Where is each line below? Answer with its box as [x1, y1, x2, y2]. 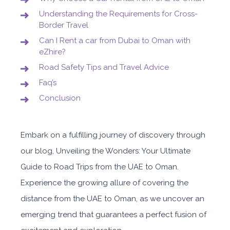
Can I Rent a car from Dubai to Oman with [39, 36, 190, 45]
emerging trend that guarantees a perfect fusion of [21, 210, 206, 219]
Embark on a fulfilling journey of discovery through [21, 130, 205, 140]
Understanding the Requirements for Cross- [39, 9, 198, 18]
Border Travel [39, 21, 88, 30]
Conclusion [39, 93, 81, 103]
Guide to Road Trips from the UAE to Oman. [21, 162, 179, 171]
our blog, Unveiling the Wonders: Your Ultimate [21, 146, 190, 156]
